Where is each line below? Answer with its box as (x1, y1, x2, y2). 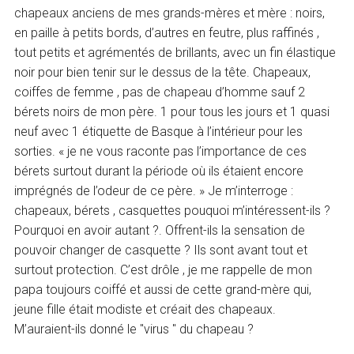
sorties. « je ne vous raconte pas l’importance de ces (14, 144, 307, 160)
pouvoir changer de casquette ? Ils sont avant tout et (14, 243, 308, 258)
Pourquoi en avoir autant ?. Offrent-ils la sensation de (14, 223, 306, 239)
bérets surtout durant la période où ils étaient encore (14, 164, 304, 179)
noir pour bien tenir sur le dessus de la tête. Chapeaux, (14, 65, 311, 81)
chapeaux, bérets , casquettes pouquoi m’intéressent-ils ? (14, 203, 331, 219)
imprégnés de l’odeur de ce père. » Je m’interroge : (14, 183, 294, 199)
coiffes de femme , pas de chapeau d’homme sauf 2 (14, 85, 306, 100)
